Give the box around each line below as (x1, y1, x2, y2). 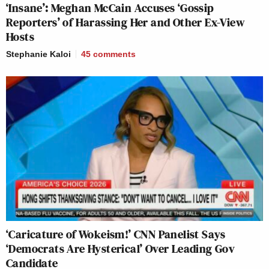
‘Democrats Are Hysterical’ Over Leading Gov (6, 240, 235, 257)
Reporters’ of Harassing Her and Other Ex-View (6, 14, 244, 31)
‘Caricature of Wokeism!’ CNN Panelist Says (6, 225, 226, 243)
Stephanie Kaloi (6, 49, 71, 59)
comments (93, 49, 136, 59)
